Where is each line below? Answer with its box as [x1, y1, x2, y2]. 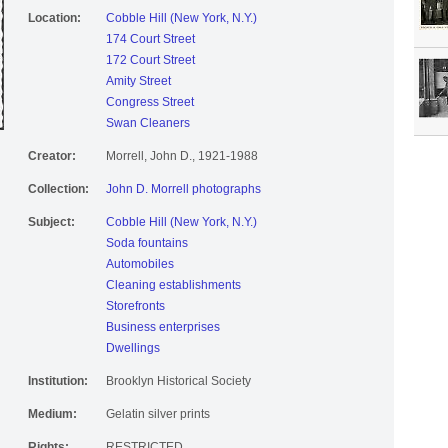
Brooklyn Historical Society [106, 374, 251, 389]
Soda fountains [106, 236, 188, 251]
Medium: [28, 407, 77, 422]
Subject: [28, 215, 75, 230]
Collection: [28, 182, 89, 197]
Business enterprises [106, 320, 220, 335]
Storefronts [106, 299, 165, 314]
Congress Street [106, 95, 194, 110]
